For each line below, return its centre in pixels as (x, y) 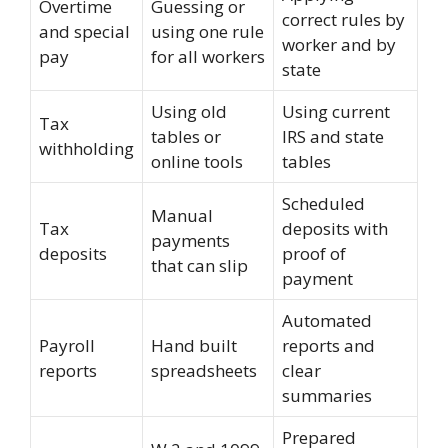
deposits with (335, 229)
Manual (182, 216)
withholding (86, 149)
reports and (328, 346)
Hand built (194, 346)
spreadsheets (204, 371)
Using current (336, 112)
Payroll (67, 346)
